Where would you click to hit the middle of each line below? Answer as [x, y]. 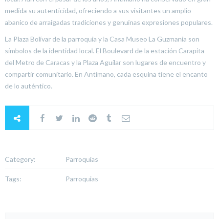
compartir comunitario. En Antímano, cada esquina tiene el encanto [106, 74]
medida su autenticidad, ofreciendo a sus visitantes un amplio [98, 11]
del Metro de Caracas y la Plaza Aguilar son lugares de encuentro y [105, 62]
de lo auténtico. [29, 86]
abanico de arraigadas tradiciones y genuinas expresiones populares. [109, 22]
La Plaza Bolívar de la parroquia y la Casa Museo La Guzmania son [102, 39]
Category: [20, 159]
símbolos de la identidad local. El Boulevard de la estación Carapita [105, 51]
